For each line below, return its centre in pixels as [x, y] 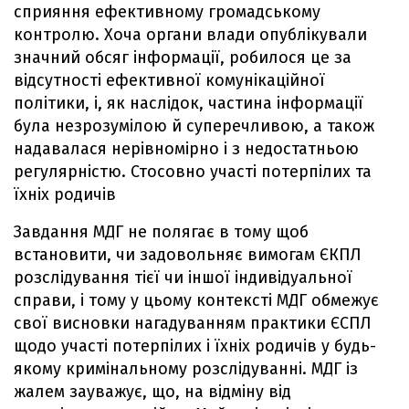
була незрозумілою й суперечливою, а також [194, 126]
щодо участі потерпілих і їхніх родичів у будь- [195, 346]
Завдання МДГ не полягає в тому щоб [161, 231]
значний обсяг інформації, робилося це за [183, 57]
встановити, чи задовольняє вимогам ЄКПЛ [188, 254]
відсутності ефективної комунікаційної [169, 80]
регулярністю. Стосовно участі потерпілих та [193, 171]
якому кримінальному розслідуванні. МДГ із [186, 368]
